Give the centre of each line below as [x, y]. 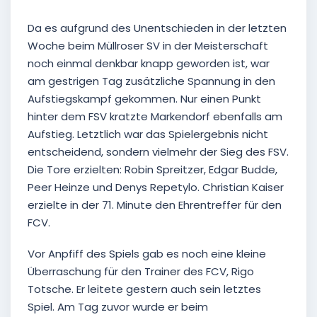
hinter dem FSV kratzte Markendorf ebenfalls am [155, 117]
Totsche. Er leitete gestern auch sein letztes [144, 289]
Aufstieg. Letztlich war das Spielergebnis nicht [148, 134]
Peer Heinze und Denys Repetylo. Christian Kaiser [156, 188]
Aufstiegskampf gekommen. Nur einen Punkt [144, 99]
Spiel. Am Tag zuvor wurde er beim [118, 306]
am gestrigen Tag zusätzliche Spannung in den [151, 81]
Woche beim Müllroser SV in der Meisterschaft [148, 46]
